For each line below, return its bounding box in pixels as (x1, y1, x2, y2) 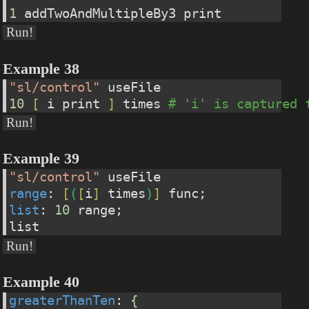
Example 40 (3, 274, 80, 291)
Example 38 (3, 60, 80, 77)
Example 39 (3, 150, 80, 168)
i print (39, 96, 108, 111)
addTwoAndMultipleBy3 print (17, 6, 222, 21)
